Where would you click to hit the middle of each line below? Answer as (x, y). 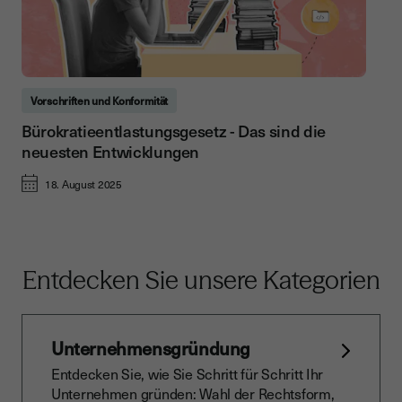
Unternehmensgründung (151, 349)
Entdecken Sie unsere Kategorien (201, 280)
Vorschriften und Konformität (100, 101)
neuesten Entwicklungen (111, 152)
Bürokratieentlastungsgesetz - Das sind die (174, 131)
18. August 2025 (83, 184)
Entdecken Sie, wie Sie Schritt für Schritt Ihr (188, 374)
